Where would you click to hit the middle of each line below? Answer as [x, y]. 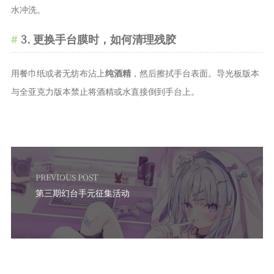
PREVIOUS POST [67, 177]
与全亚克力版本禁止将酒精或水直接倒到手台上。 [105, 91]
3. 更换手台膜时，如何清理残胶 [98, 39]
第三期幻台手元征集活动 [82, 193]
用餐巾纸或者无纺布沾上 [58, 73]
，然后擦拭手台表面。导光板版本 [195, 73]
